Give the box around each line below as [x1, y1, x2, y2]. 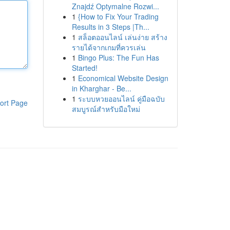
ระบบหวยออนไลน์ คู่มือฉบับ [78, 93, 165, 104]
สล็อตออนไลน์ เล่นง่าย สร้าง [78, 32, 167, 42]
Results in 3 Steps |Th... [71, 22, 149, 32]
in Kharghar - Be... [71, 83, 131, 93]
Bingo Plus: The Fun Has [78, 52, 159, 63]
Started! [71, 63, 98, 73]
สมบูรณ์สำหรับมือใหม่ [71, 104, 140, 114]
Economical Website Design [78, 73, 168, 83]
